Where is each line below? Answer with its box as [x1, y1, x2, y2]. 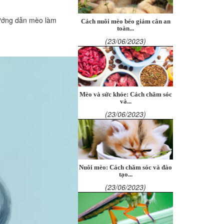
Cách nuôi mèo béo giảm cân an [80, 18, 170, 25]
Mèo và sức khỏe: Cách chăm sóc [79, 91, 172, 98]
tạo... [118, 171, 132, 178]
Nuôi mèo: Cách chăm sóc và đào [79, 164, 172, 171]
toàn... [117, 25, 134, 32]
